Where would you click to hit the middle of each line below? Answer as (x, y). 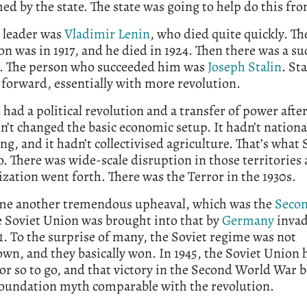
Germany (248, 221)
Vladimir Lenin (107, 34)
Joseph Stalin (245, 67)
